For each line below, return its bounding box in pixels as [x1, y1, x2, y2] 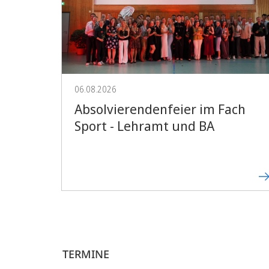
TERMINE [62, 247, 110, 261]
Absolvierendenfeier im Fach [74, 99, 246, 118]
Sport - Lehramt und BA [74, 116, 215, 134]
